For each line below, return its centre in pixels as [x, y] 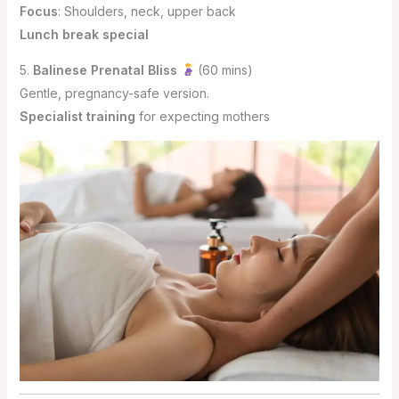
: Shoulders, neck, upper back [147, 11]
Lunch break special [84, 34]
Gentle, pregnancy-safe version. [114, 93]
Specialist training [77, 116]
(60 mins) [224, 69]
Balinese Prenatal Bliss [105, 69]
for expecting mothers [202, 116]
